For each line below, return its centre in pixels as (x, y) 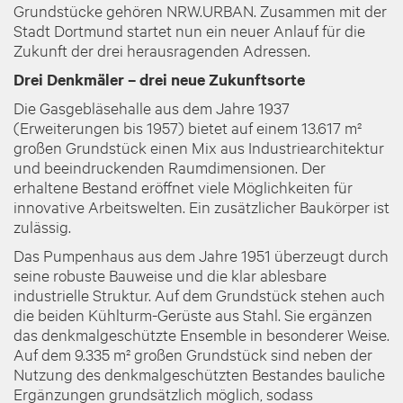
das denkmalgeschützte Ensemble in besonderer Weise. (201, 334)
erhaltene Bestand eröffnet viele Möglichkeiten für (183, 186)
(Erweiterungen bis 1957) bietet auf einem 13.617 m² (188, 127)
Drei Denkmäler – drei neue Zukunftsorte (159, 79)
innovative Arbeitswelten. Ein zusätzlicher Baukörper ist (201, 206)
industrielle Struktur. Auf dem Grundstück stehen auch (199, 294)
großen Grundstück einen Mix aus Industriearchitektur (199, 147)
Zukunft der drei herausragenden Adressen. (162, 49)
